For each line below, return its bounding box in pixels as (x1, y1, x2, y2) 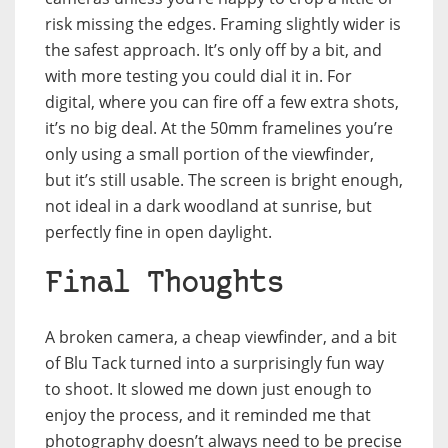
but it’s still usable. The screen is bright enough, (45, 169, 403, 192)
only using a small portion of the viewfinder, (45, 143, 374, 166)
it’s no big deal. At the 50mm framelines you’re (45, 117, 393, 140)
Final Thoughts (45, 270, 283, 300)
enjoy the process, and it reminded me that (45, 404, 371, 427)
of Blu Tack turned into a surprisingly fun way (45, 352, 384, 375)
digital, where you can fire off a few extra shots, (45, 91, 399, 114)
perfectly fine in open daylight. (45, 221, 272, 244)
